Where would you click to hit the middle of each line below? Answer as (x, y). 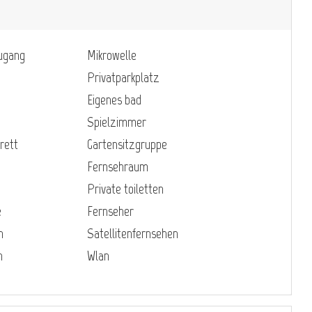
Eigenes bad (114, 99)
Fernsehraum (118, 166)
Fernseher (110, 211)
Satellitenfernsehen (133, 233)
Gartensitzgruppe (127, 144)
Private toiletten (125, 188)
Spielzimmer (117, 122)
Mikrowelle (112, 55)
